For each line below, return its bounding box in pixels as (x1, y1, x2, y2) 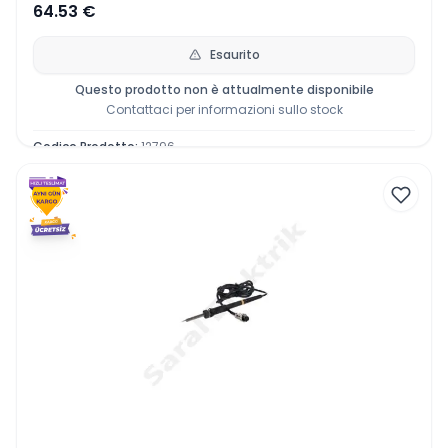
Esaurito (210, 46, 260, 63)
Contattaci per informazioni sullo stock (105, 101, 343, 118)
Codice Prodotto (33, 138, 135, 155)
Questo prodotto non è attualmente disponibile (74, 81, 374, 98)
